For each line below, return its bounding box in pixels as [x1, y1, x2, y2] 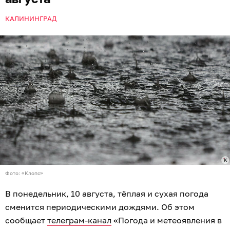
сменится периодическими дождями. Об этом [5, 202, 195, 213]
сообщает [5, 215, 47, 226]
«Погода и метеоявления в [111, 215, 222, 226]
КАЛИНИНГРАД [5, 14, 56, 23]
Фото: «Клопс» [5, 170, 43, 177]
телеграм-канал [47, 215, 111, 226]
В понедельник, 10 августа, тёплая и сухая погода [5, 188, 208, 199]
